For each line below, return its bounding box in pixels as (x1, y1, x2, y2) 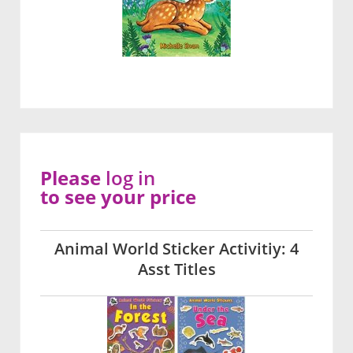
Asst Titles (137, 258, 216, 281)
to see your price (40, 184, 196, 210)
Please (40, 165, 106, 191)
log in (106, 165, 155, 191)
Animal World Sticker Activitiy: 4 (54, 238, 299, 260)
